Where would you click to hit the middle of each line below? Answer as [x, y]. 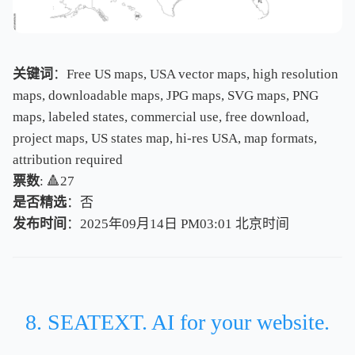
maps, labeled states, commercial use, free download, [161, 117]
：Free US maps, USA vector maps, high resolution [196, 74]
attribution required [68, 160]
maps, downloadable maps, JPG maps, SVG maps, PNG [166, 96]
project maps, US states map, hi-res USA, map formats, [165, 139]
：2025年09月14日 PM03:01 [151, 224]
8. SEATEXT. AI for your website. [177, 323]
